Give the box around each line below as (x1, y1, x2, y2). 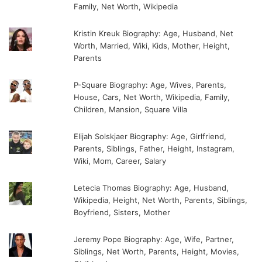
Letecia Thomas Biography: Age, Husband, (74, 183, 229, 193)
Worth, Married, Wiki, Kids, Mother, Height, (74, 41, 230, 51)
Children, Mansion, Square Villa (74, 105, 188, 115)
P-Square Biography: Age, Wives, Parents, (74, 80, 227, 90)
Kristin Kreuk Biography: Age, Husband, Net (74, 29, 234, 39)
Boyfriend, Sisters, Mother (74, 208, 171, 218)
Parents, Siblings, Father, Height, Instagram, (74, 144, 235, 154)
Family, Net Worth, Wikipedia (74, 2, 178, 12)
